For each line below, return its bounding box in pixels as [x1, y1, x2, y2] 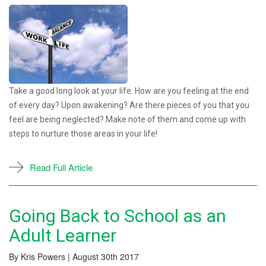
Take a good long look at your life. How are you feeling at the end [9, 85, 249, 96]
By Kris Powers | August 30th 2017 [9, 250, 139, 262]
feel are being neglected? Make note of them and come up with [9, 114, 246, 124]
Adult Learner [9, 224, 116, 246]
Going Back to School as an [9, 205, 226, 226]
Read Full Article [30, 160, 93, 173]
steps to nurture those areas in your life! [9, 128, 157, 138]
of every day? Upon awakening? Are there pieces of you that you [9, 100, 249, 110]
